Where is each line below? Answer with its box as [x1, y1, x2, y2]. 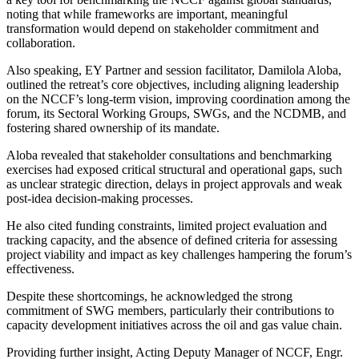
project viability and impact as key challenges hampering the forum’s [6, 248, 352, 262]
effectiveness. [6, 262, 75, 276]
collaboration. [6, 36, 75, 50]
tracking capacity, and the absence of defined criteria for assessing [6, 233, 337, 248]
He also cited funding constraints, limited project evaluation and [6, 219, 327, 233]
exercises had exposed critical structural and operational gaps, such [6, 163, 342, 177]
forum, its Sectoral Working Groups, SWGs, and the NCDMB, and [6, 107, 346, 121]
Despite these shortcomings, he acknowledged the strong [6, 289, 292, 304]
